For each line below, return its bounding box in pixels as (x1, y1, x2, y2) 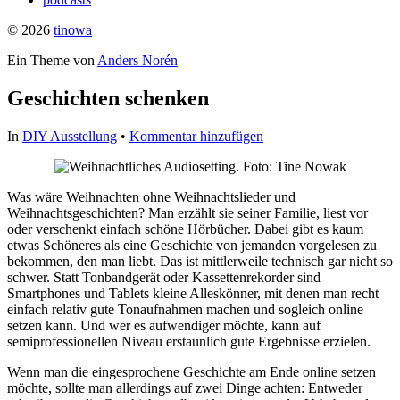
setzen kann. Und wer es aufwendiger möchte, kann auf (7, 317, 321, 333)
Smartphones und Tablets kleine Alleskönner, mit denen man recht (7, 285, 379, 301)
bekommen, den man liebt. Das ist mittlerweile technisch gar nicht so (7, 253, 393, 269)
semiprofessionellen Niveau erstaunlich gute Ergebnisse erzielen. (7, 333, 371, 349)
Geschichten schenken (7, 86, 209, 110)
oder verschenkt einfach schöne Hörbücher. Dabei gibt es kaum (7, 221, 363, 237)
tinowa (54, 22, 92, 37)
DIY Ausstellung (22, 128, 117, 144)
